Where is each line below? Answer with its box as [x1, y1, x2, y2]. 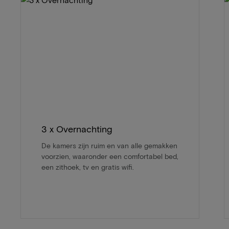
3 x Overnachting [41, 123, 112, 134]
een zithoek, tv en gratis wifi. [41, 162, 134, 171]
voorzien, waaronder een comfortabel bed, [41, 151, 178, 161]
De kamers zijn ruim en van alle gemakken [41, 141, 177, 150]
